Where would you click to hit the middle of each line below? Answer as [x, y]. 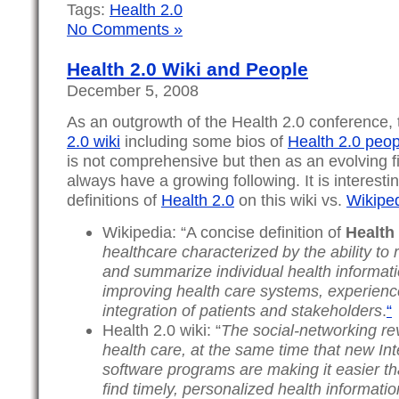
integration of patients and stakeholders [242, 311]
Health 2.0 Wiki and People [187, 69]
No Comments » [125, 28]
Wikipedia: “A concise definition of [224, 232]
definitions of [114, 200]
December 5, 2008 [133, 90]
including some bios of [204, 142]
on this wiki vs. [290, 200]
